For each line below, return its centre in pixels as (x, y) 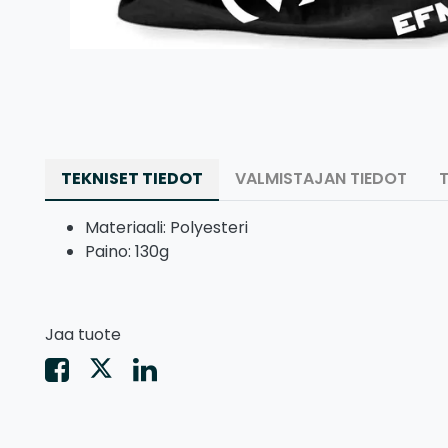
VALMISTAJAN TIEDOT (321, 178)
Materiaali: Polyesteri (166, 227)
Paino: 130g (127, 251)
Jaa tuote (83, 334)
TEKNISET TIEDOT (132, 178)
